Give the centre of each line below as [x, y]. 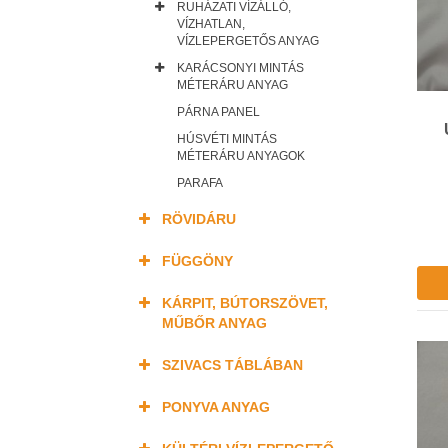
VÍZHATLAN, [211, 24]
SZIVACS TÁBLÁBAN [232, 365]
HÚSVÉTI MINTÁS [227, 139]
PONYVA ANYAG [216, 407]
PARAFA [200, 183]
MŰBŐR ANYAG [214, 323]
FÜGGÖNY [197, 261]
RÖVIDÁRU [199, 219]
